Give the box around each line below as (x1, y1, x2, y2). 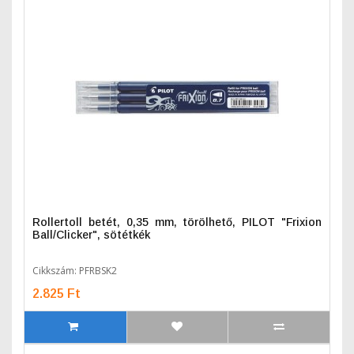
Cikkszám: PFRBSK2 (32, 264, 117, 277)
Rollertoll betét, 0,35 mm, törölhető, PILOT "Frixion (32, 216, 322, 228)
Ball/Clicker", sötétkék (32, 228, 150, 241)
